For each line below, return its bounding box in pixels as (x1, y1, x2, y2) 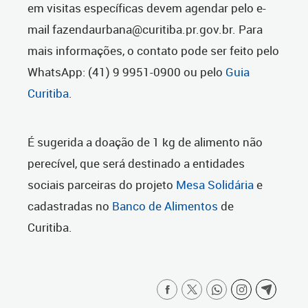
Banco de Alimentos (112, 198, 218, 214)
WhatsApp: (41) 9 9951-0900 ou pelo (27, 64, 225, 80)
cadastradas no (27, 198, 112, 214)
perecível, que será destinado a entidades (27, 155, 245, 172)
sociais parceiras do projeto (27, 177, 176, 193)
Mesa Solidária (176, 177, 254, 193)
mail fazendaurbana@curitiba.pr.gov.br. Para (27, 21, 263, 38)
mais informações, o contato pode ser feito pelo (27, 43, 279, 59)
